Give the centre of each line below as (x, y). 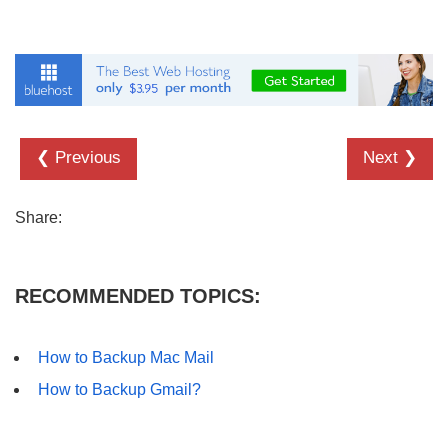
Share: (38, 217)
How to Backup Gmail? (120, 389)
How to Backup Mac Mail (126, 357)
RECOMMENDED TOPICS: (138, 295)
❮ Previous (78, 157)
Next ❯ (390, 157)
